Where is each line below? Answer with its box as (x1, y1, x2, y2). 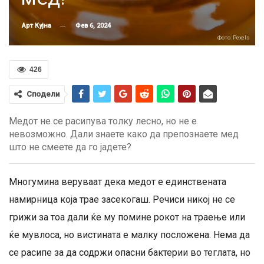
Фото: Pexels (217, 35, 249, 41)
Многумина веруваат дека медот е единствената (9, 176, 226, 187)
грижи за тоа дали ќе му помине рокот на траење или (9, 212, 245, 223)
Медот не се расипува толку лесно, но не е (9, 115, 197, 127)
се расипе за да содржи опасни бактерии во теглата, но (9, 247, 250, 258)
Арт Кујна (22, 22, 51, 29)
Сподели (27, 90, 60, 98)
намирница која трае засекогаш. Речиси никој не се (9, 194, 235, 205)
